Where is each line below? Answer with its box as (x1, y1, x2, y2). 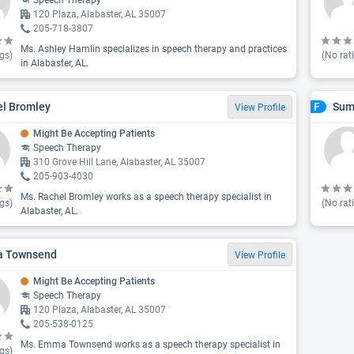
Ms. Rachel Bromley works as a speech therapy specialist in (21, 191, 272, 202)
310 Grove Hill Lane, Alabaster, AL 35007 (33, 156, 205, 168)
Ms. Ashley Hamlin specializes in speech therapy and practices (21, 43, 287, 55)
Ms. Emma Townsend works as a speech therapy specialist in (21, 339, 281, 350)
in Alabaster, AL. (21, 58, 88, 69)
